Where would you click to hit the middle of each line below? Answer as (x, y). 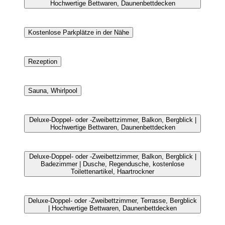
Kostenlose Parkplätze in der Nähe (79, 32)
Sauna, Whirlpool (53, 90)
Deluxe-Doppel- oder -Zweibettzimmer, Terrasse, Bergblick (113, 200)
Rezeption (43, 61)
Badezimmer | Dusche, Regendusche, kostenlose (113, 164)
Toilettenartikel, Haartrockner (113, 171)
